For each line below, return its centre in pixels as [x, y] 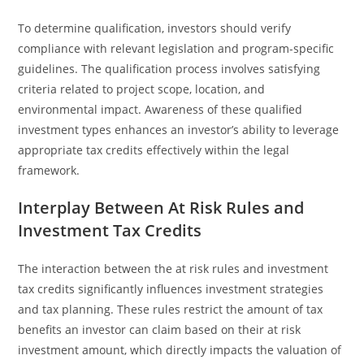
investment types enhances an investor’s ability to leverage [179, 130]
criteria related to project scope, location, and [142, 89]
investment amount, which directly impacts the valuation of [180, 350]
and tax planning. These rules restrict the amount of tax [171, 309]
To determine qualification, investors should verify [155, 28]
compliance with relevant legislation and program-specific [176, 48]
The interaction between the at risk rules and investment [173, 269]
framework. [49, 170]
